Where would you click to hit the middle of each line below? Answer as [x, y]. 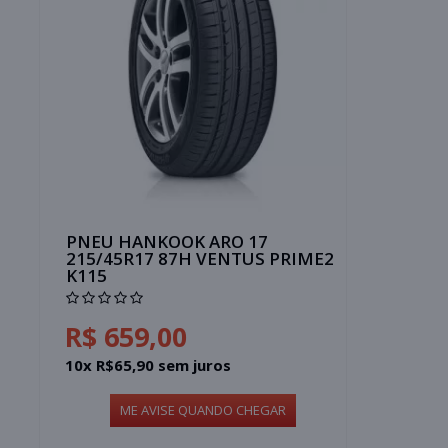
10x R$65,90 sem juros [148, 364]
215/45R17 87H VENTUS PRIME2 [200, 258]
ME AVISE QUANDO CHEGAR [202, 409]
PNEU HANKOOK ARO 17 [167, 241]
